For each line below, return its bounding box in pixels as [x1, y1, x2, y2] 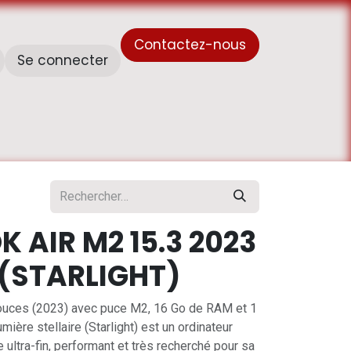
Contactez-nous [134, 34, 246, 54]
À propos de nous [6, 129, 110, 145]
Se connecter [17, 51, 108, 70]
